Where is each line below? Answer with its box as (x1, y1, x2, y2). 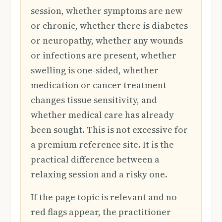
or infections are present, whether (31, 49, 176, 61)
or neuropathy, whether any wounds (31, 34, 183, 47)
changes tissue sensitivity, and (31, 94, 157, 106)
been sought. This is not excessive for (31, 123, 188, 136)
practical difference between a (31, 153, 160, 166)
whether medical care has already (31, 109, 174, 121)
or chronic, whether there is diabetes (31, 19, 188, 32)
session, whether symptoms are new (31, 4, 182, 17)
